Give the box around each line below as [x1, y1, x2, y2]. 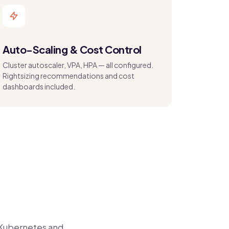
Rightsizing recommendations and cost [3, 71, 134, 80]
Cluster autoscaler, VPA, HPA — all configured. [3, 60, 153, 70]
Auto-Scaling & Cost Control [3, 43, 142, 56]
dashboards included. [3, 82, 75, 91]
